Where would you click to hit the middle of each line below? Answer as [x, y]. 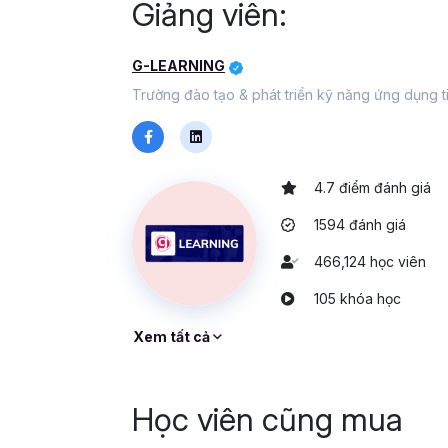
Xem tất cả [173, 337]
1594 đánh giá [360, 225]
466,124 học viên [370, 262]
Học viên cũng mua [267, 420]
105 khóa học [357, 299]
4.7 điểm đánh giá [372, 188]
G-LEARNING [178, 66]
